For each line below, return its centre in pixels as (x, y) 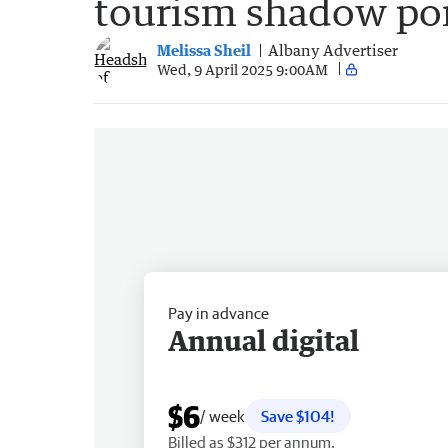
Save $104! (298, 415)
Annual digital (263, 339)
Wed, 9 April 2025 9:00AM (242, 69)
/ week (222, 415)
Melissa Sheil (204, 50)
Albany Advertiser (333, 50)
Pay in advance (218, 312)
